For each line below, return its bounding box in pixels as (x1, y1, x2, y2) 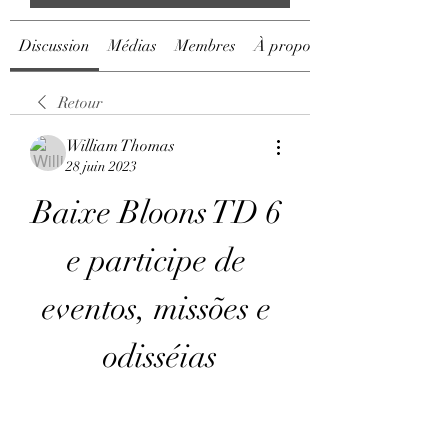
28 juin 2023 (66, 158, 137, 175)
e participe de (66, 241, 246, 280)
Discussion (19, 36, 90, 56)
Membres (175, 36, 236, 56)
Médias (108, 36, 157, 56)
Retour (58, 93, 103, 113)
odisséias (103, 337, 217, 376)
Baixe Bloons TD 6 (31, 193, 281, 232)
